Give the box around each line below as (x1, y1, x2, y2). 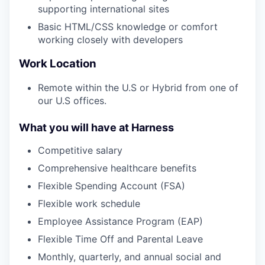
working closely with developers (38, 34, 183, 46)
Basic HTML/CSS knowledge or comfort (38, 21, 218, 33)
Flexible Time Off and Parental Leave (38, 233, 203, 245)
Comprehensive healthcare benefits (38, 162, 196, 174)
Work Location (19, 56, 96, 70)
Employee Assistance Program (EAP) (38, 215, 203, 228)
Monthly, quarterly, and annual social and (38, 251, 221, 263)
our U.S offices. (38, 95, 106, 107)
